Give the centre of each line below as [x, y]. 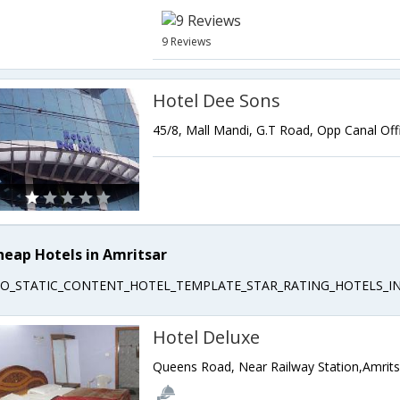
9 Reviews [187, 42]
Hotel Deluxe [207, 337]
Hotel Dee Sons [217, 100]
